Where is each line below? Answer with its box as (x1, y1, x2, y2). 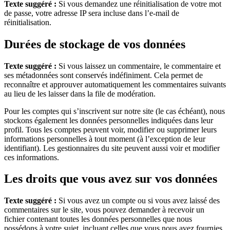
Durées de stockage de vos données (4, 37, 185, 51)
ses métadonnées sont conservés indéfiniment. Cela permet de (4, 70, 203, 80)
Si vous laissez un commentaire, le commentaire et (59, 61, 221, 70)
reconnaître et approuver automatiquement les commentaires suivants (4, 80, 226, 89)
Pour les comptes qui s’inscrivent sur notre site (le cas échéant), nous (4, 106, 225, 116)
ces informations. (4, 152, 59, 162)
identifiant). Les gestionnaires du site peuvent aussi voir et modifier (4, 143, 220, 152)
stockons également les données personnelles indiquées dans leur (4, 116, 213, 125)
